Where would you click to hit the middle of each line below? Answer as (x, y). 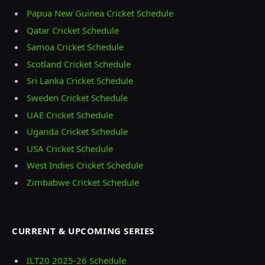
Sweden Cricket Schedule (77, 98)
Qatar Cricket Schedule (73, 30)
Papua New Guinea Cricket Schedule (100, 13)
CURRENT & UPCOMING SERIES (83, 230)
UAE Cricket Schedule (70, 114)
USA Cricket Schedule (70, 148)
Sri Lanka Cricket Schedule (80, 81)
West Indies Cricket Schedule (85, 165)
